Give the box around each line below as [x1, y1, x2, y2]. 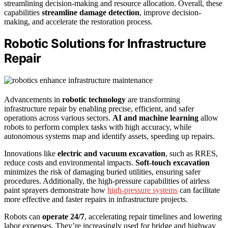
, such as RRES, [165, 149, 218, 158]
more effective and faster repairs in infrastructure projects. [4, 195, 188, 204]
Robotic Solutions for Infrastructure [4, 36, 206, 51]
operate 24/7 [42, 212, 84, 221]
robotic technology [62, 95, 126, 104]
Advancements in [4, 95, 62, 104]
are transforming [126, 95, 180, 104]
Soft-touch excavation [135, 158, 210, 167]
